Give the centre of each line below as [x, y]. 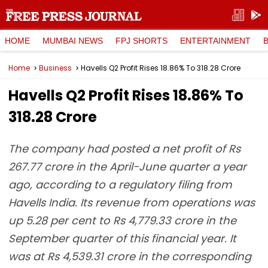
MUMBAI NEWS [73, 40]
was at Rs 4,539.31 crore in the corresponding [130, 256]
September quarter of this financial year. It [122, 238]
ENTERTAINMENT [215, 40]
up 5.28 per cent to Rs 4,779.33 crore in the [122, 220]
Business [55, 68]
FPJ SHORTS [141, 40]
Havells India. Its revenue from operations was [132, 202]
